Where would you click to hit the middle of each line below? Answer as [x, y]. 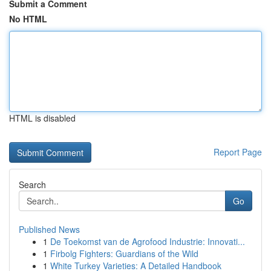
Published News [49, 229]
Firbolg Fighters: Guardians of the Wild [124, 253]
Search [32, 184]
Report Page [238, 152]
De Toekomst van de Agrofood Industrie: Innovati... [148, 241]
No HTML [28, 19]
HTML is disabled [42, 118]
